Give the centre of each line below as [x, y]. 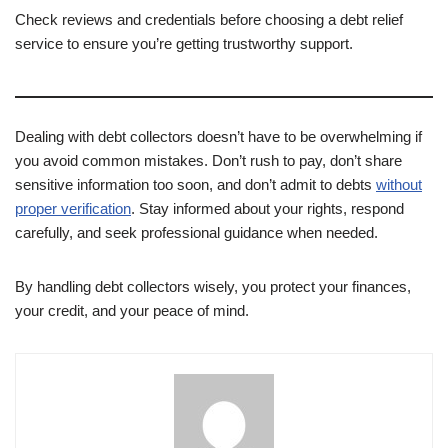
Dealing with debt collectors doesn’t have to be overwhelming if [218, 137]
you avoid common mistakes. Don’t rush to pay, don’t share [208, 161]
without [399, 185]
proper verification [73, 209]
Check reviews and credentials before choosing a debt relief [209, 20]
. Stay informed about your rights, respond [267, 209]
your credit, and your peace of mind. [132, 311]
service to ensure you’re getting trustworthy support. [184, 44]
